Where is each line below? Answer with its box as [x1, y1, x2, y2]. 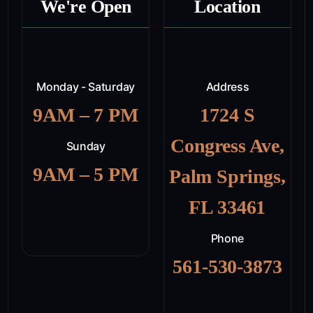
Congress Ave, [170, 134, 284, 156]
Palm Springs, [168, 165, 286, 187]
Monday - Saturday [36, 79, 135, 94]
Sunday [66, 138, 105, 153]
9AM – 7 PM [33, 103, 138, 126]
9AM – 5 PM [33, 163, 138, 185]
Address [205, 79, 249, 94]
